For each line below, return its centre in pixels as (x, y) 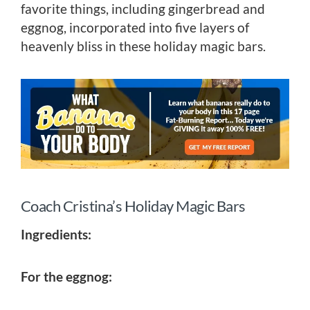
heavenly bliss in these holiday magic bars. (143, 46)
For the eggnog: (66, 276)
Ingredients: (56, 234)
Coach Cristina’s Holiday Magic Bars (133, 206)
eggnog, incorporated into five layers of (135, 28)
